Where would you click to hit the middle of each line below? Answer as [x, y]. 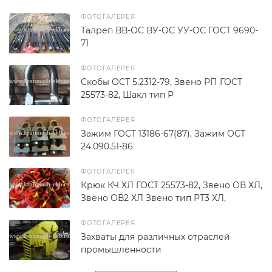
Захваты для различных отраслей [155, 236]
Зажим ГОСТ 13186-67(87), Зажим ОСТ [163, 133]
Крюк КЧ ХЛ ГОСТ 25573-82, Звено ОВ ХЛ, [172, 185]
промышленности [121, 249]
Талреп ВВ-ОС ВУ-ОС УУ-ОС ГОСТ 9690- [169, 30]
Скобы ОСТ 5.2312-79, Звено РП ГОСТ [161, 82]
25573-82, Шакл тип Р [127, 94]
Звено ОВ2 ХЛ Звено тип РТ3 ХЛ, [153, 198]
